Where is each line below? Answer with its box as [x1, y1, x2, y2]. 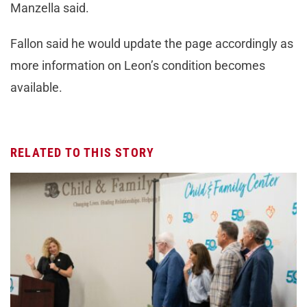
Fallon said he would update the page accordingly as [10, 36, 293, 51]
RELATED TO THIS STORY [10, 145, 155, 160]
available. [10, 80, 62, 95]
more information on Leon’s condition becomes [10, 58, 265, 73]
